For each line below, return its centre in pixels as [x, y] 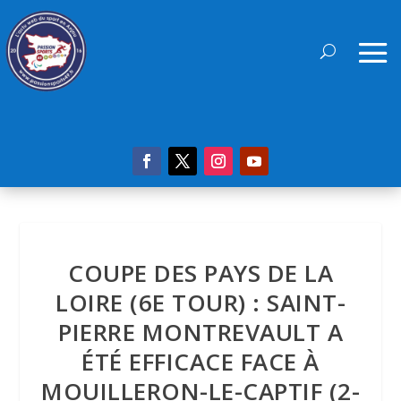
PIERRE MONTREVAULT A [200, 333]
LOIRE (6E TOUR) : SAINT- [200, 303]
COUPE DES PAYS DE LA [200, 273]
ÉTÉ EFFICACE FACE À [200, 362]
